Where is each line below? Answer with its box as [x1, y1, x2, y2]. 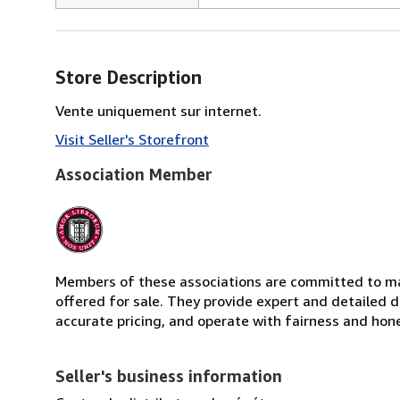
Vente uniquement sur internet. [55, 101, 262, 120]
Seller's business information [55, 365, 282, 386]
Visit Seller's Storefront [55, 129, 209, 148]
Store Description [55, 66, 202, 87]
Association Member [55, 163, 212, 184]
